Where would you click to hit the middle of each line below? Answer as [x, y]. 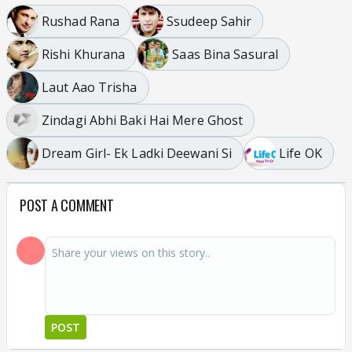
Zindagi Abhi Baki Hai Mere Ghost [143, 120]
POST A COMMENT [67, 205]
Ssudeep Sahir [209, 21]
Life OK [301, 153]
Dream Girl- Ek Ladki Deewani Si [137, 153]
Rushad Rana [81, 21]
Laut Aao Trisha [90, 87]
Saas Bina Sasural [225, 54]
